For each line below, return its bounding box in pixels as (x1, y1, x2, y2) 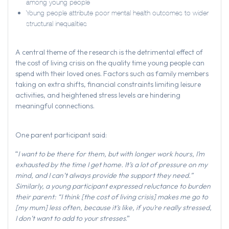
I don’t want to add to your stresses (15, 214, 126, 223)
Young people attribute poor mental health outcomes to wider (26, 8, 209, 17)
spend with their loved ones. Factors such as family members (15, 69, 209, 79)
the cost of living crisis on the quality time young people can (15, 58, 204, 68)
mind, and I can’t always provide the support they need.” (15, 171, 193, 180)
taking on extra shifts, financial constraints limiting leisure (15, 80, 201, 89)
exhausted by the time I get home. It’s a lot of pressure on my (15, 160, 208, 170)
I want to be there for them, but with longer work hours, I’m (18, 149, 204, 159)
